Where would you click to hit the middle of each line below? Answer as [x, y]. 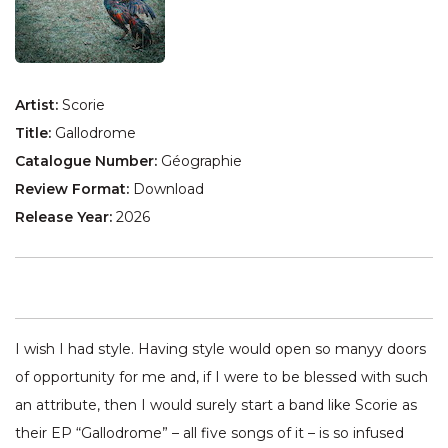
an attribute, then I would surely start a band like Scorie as [216, 405]
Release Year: [65, 217]
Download [168, 189]
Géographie [201, 161]
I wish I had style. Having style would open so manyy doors [220, 349]
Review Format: [74, 189]
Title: [35, 133]
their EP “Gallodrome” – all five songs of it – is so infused [209, 433]
